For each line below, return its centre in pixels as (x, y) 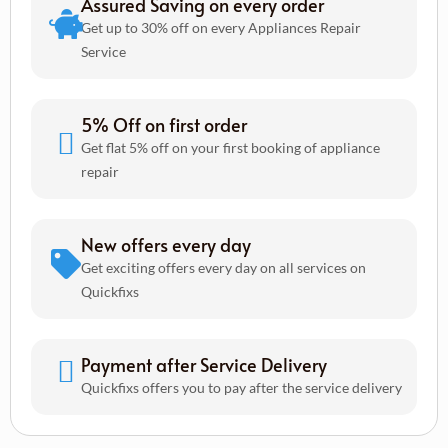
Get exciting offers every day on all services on (223, 267)
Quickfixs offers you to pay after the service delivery (241, 387)
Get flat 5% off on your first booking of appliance (230, 147)
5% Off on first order (164, 124)
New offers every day (166, 244)
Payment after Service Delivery (204, 364)
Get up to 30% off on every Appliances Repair (221, 27)
